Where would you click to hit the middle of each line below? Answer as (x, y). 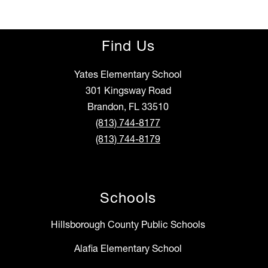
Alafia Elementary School (128, 249)
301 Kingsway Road (128, 91)
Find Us (128, 46)
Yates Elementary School (128, 74)
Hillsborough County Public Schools (128, 225)
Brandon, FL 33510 (128, 107)
